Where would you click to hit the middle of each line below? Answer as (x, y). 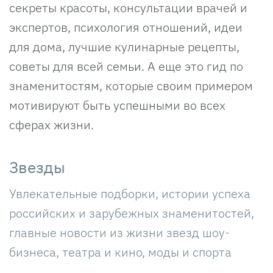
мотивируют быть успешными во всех (117, 105)
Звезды (37, 167)
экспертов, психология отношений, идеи (126, 27)
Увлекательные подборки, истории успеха (130, 193)
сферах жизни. (51, 124)
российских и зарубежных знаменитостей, (132, 213)
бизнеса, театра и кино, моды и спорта (120, 252)
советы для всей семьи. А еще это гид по (126, 66)
